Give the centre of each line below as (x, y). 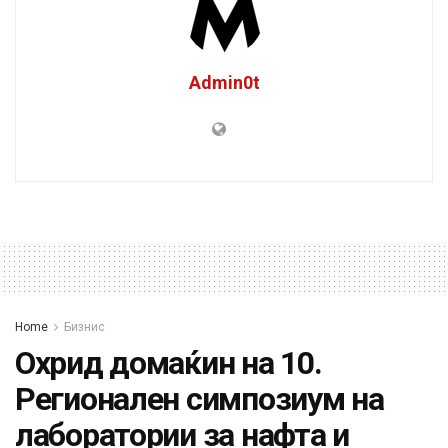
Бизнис (84, 327)
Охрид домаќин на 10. (168, 363)
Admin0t (224, 83)
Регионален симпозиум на (199, 399)
